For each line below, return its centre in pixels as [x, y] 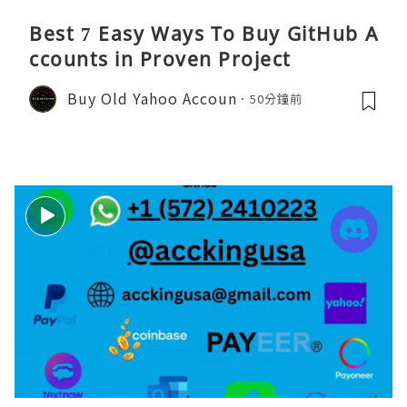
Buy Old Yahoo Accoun [152, 99]
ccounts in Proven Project [160, 59]
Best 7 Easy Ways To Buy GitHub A [203, 33]
